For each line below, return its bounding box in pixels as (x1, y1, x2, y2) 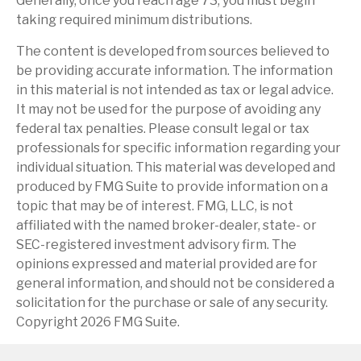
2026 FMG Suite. (81, 314, 180, 330)
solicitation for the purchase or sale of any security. (16, 295, 328, 311)
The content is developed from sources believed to (16, 44, 330, 60)
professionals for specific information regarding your (16, 140, 341, 156)
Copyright (16, 314, 81, 330)
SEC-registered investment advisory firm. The (16, 237, 297, 253)
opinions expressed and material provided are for (16, 256, 317, 272)
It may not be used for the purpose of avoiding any (16, 102, 321, 118)
